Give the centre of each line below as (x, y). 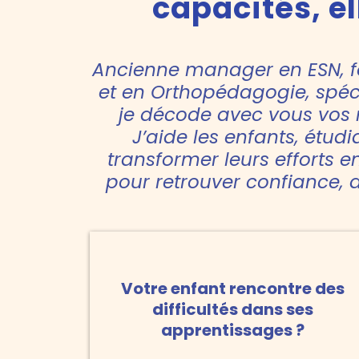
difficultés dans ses (232, 310)
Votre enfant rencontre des (232, 289)
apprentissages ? (232, 331)
